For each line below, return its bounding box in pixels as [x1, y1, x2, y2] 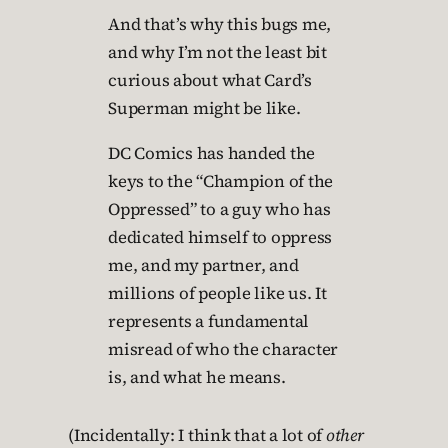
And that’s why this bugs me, [108, 13, 331, 37]
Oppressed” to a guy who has [108, 198, 331, 222]
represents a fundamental [108, 310, 309, 334]
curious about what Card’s [108, 69, 312, 93]
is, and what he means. [108, 366, 286, 390]
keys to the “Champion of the [108, 170, 333, 194]
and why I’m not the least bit [108, 41, 327, 65]
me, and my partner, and [108, 254, 299, 278]
